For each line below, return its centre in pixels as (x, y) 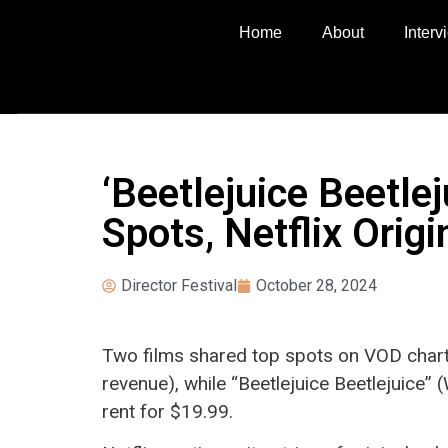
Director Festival (179, 285)
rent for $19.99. (167, 411)
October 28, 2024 (316, 285)
